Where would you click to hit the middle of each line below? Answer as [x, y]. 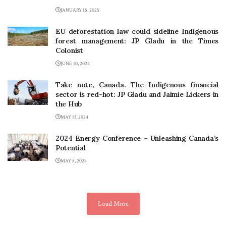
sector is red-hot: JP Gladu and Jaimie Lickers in [137, 95]
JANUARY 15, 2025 [80, 11]
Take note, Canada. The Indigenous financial [137, 85]
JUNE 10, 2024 [75, 64]
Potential [71, 148]
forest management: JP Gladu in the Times [137, 41]
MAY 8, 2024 [74, 161]
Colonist [69, 51]
